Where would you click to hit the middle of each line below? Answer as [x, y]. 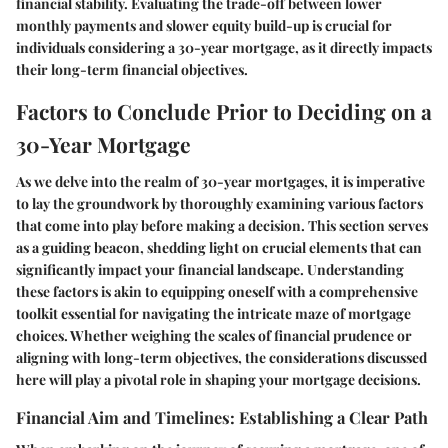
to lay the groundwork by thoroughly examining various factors [219, 204]
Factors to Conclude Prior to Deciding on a [224, 110]
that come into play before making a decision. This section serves [222, 226]
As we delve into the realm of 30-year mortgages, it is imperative [220, 182]
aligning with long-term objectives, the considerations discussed [221, 358]
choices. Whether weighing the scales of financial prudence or [214, 336]
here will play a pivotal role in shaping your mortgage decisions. [218, 380]
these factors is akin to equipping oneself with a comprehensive [217, 292]
